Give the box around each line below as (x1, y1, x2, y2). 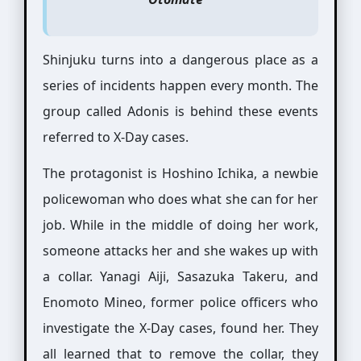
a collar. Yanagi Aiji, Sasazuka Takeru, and (42, 268, 319, 285)
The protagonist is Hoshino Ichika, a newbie (42, 164, 319, 182)
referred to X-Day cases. (42, 128, 189, 146)
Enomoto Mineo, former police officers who (42, 293, 319, 311)
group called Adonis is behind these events (42, 102, 319, 120)
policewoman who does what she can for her (42, 190, 319, 208)
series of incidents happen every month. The (42, 77, 319, 94)
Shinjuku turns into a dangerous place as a (42, 51, 319, 68)
